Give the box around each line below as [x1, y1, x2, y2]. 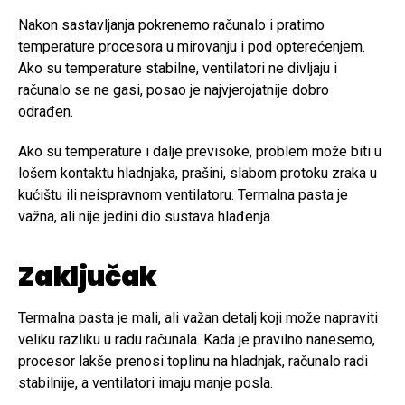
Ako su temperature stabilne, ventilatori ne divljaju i [18, 60, 337, 78]
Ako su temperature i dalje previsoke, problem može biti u [18, 143, 381, 161]
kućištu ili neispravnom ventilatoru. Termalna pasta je [18, 186, 348, 204]
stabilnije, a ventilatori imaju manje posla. [18, 374, 273, 392]
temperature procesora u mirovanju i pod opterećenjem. [18, 38, 365, 56]
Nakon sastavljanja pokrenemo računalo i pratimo [18, 16, 325, 34]
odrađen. [18, 103, 73, 121]
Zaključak [18, 258, 157, 297]
